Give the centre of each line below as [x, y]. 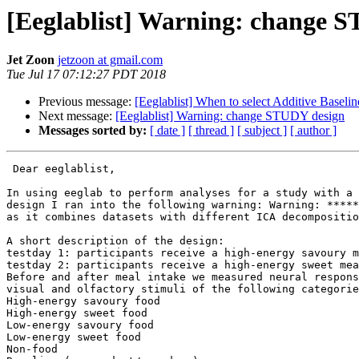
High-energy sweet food [77, 313]
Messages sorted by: [93, 131]
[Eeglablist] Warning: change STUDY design [230, 116]
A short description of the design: [115, 241]
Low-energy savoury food [80, 325]
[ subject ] [262, 131]
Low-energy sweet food [74, 337]
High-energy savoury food [83, 301]
